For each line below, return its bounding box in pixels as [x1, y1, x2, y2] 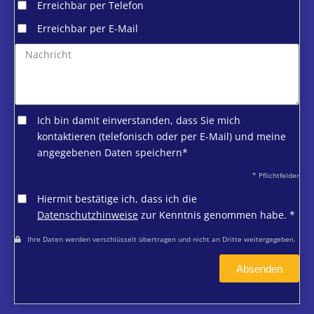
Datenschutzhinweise [37, 208, 138, 222]
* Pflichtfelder [252, 171, 299, 181]
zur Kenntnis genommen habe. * [138, 208, 295, 222]
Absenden [236, 262, 282, 275]
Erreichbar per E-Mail [37, 22, 138, 36]
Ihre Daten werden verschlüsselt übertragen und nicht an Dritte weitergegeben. [21, 235, 296, 245]
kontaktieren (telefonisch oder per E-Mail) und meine [37, 130, 286, 144]
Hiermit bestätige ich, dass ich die [37, 192, 197, 206]
